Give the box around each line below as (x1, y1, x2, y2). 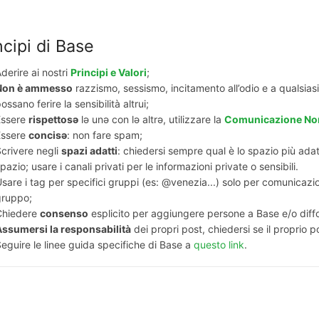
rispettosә (28, 113, 78, 125)
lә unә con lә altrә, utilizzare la (78, 113, 224, 125)
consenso (40, 206, 88, 219)
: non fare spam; (67, 128, 145, 141)
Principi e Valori (70, 66, 147, 78)
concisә (28, 128, 67, 141)
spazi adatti (61, 144, 117, 157)
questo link (194, 238, 244, 251)
